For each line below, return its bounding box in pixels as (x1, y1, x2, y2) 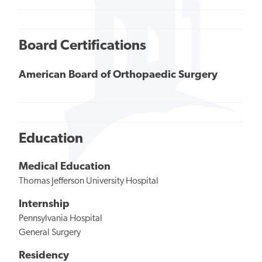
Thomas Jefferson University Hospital (19, 177, 158, 187)
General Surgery (19, 228, 81, 238)
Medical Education (19, 161, 111, 173)
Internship (19, 199, 70, 211)
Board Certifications (19, 39, 146, 53)
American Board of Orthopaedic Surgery (19, 70, 218, 81)
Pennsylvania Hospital (19, 214, 102, 224)
